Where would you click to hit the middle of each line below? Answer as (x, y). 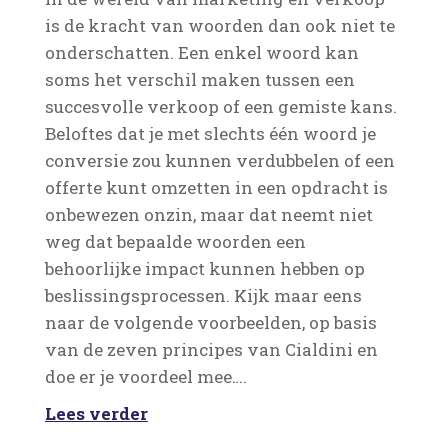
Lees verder (96, 413)
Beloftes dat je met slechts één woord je (210, 133)
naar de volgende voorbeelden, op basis (210, 322)
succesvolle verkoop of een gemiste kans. (220, 106)
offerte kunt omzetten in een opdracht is (216, 187)
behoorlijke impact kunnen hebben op (204, 268)
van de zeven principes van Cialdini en (211, 349)
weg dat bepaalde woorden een (175, 241)
